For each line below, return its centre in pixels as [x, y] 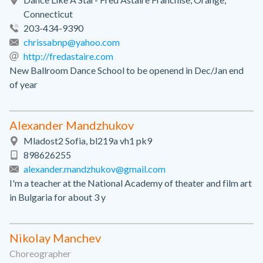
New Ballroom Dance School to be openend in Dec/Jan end [127, 70]
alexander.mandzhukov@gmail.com [95, 169]
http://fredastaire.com [68, 56]
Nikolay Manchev [55, 238]
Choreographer [40, 253]
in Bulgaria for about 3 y [58, 197]
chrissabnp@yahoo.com [72, 42]
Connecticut [48, 14]
